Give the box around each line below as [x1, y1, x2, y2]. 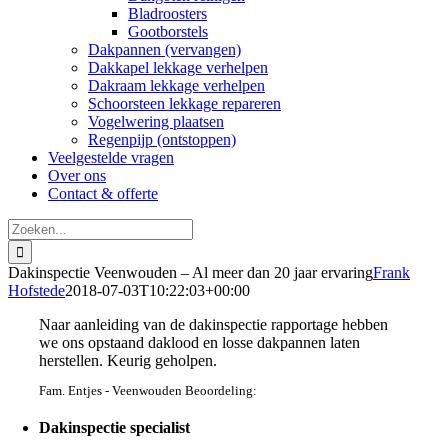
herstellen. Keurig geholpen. [39, 352, 218, 369]
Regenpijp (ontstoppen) [88, 131, 236, 148]
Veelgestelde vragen [48, 149, 174, 166]
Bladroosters [128, 5, 207, 22]
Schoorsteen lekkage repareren [88, 95, 281, 112]
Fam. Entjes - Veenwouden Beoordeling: [39, 382, 258, 398]
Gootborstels [128, 23, 208, 40]
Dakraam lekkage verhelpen [88, 77, 265, 94]
